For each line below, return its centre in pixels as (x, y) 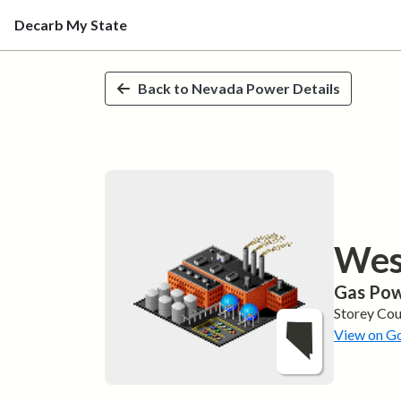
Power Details (292, 89)
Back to (165, 89)
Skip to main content (76, 34)
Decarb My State (71, 25)
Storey (354, 313)
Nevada (218, 89)
